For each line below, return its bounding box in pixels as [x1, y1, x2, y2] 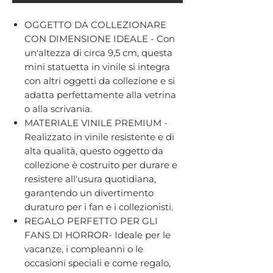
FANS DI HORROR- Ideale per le [24, 229, 171, 241]
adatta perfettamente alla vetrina [24, 88, 176, 101]
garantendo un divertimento [24, 186, 154, 199]
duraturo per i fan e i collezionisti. [24, 200, 173, 213]
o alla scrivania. [24, 102, 92, 115]
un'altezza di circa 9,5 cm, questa [24, 46, 172, 58]
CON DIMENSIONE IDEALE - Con [24, 32, 175, 44]
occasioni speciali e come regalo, [24, 257, 171, 269]
